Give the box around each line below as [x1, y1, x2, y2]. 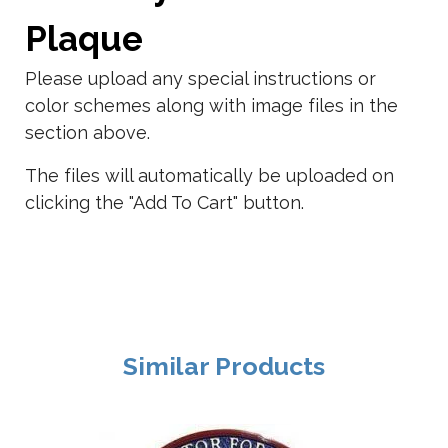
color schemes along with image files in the [25, 95, 398, 116]
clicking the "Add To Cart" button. [25, 192, 304, 213]
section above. [25, 122, 150, 143]
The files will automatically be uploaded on [25, 165, 394, 186]
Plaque [25, 18, 143, 59]
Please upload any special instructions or [25, 68, 376, 89]
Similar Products [123, 351, 325, 381]
